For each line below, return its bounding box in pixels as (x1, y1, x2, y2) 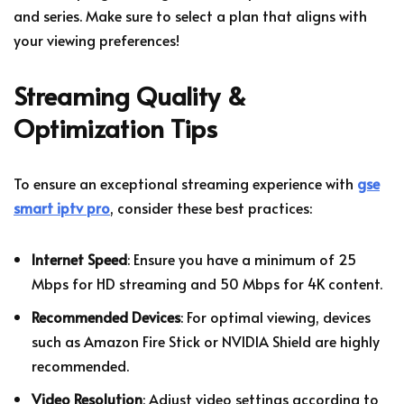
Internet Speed (32, 248, 127, 269)
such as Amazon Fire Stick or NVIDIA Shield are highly (32, 330, 380, 351)
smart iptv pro (14, 197, 110, 217)
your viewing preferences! (14, 29, 179, 50)
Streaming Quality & (14, 77, 246, 113)
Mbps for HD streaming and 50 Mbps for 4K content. (32, 272, 382, 293)
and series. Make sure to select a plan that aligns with (14, 5, 367, 25)
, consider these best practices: (110, 197, 312, 217)
